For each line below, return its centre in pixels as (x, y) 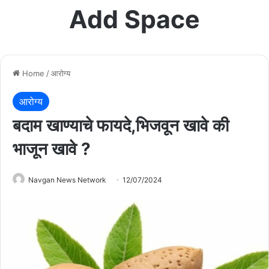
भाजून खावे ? (52, 149)
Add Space (134, 19)
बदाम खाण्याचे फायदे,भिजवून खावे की (121, 125)
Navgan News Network (67, 180)
